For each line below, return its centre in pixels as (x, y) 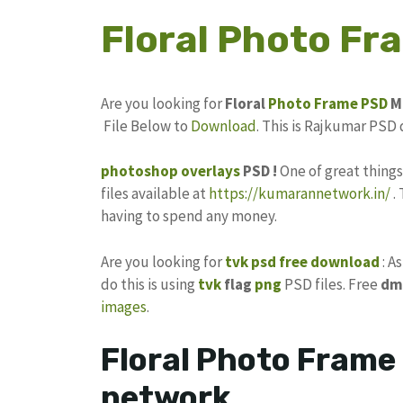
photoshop (139, 171)
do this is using (149, 284)
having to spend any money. (189, 216)
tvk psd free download (302, 261)
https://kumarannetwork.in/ (300, 194)
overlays (210, 171)
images (124, 306)
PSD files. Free (331, 284)
